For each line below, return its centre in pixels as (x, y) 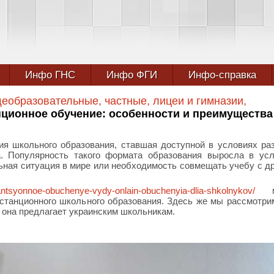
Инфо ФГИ (132, 75)
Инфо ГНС (50, 75)
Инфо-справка (222, 75)
